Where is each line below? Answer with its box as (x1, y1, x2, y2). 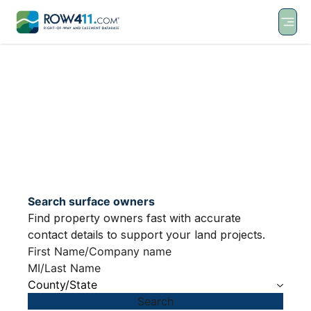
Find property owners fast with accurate (28, 211, 241, 226)
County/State (28, 278, 97, 292)
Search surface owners (28, 194, 155, 209)
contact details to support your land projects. (28, 228, 265, 242)
